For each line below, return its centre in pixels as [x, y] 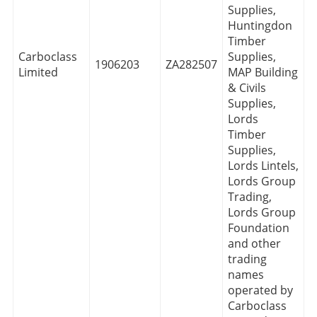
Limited [38, 72]
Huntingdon [260, 25]
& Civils [247, 87]
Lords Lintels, [263, 165]
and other [254, 243]
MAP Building [263, 72]
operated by [260, 290]
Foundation [258, 227]
